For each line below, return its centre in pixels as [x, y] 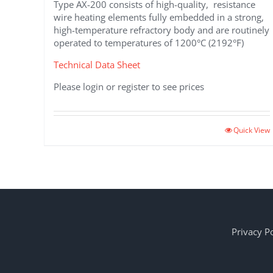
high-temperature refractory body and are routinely [161, 30]
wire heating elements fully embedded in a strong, [159, 17]
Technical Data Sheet [97, 64]
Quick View [251, 130]
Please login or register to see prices [129, 86]
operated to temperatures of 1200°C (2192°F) [149, 42]
